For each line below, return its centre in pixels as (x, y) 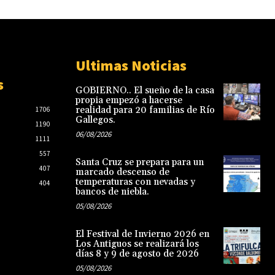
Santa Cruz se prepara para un (139, 162)
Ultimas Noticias (131, 65)
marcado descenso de (122, 172)
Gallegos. (95, 120)
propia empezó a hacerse (129, 100)
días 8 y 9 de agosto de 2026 (137, 254)
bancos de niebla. (112, 192)
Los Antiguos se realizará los (137, 244)
